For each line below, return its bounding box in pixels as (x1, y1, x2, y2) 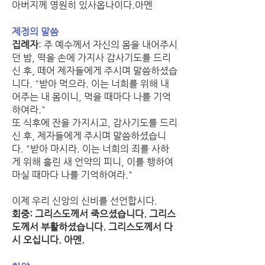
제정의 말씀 (12, 25, 59, 37)
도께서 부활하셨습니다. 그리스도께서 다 (12, 221, 173, 232)
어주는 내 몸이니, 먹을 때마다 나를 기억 (12, 91, 171, 102)
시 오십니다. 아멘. (12, 234, 85, 245)
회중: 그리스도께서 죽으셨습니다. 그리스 (12, 208, 176, 219)
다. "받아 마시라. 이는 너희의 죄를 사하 (12, 143, 169, 154)
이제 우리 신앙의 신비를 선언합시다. (12, 195, 157, 206)
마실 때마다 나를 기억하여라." (12, 169, 132, 180)
